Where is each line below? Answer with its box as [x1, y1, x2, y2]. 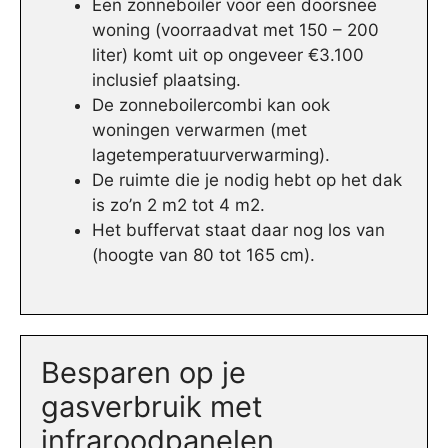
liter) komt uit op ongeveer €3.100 [92, 45, 364, 66]
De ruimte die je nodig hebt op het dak [92, 170, 402, 191]
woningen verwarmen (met [92, 120, 307, 141]
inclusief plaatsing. [92, 70, 241, 91]
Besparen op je [41, 354, 246, 390]
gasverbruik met [41, 388, 263, 424]
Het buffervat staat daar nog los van [92, 220, 385, 241]
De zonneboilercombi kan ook [92, 95, 330, 116]
